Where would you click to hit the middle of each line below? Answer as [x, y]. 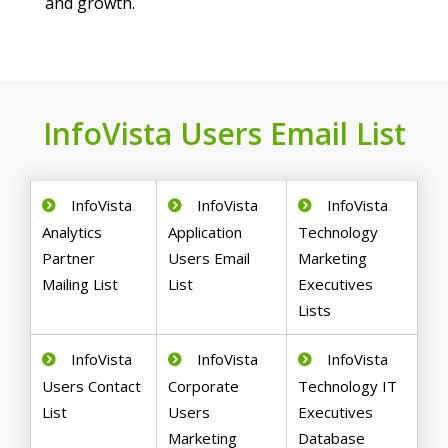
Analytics [72, 232]
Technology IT [348, 386]
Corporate [204, 386]
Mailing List [80, 284]
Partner [69, 258]
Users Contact [92, 386]
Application [205, 232]
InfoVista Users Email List [224, 134]
